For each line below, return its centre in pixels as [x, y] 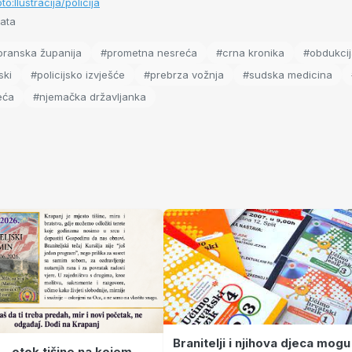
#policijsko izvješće [78, 75]
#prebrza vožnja [184, 75]
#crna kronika [250, 53]
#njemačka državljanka [90, 97]
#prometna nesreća [149, 53]
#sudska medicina [288, 75]
